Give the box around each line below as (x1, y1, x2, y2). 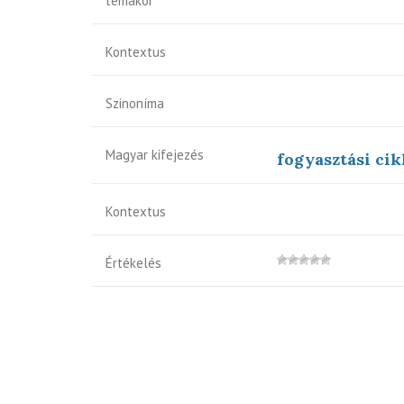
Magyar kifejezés (106, 146, 204, 163)
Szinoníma (106, 95, 164, 112)
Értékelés (106, 254, 161, 271)
